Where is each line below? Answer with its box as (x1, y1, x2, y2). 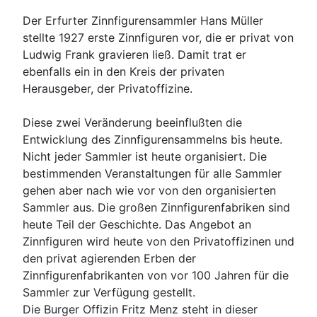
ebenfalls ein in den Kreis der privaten (23, 64, 224, 79)
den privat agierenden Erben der (23, 251, 196, 266)
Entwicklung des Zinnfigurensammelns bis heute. (23, 132, 282, 147)
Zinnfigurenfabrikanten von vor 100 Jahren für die (23, 268, 289, 283)
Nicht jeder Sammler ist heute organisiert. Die (23, 149, 267, 164)
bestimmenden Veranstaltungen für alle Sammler (23, 166, 282, 181)
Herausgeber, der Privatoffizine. (23, 81, 192, 96)
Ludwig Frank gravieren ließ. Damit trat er (23, 47, 246, 62)
